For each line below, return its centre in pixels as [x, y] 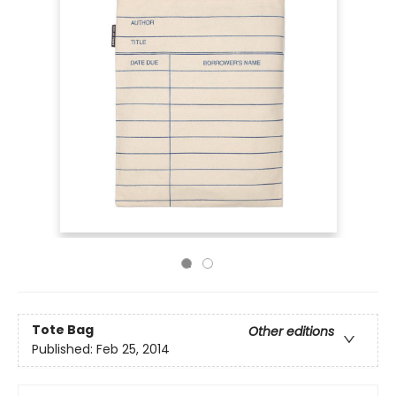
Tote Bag [63, 330]
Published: [64, 350]
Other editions [291, 332]
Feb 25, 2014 [133, 350]
